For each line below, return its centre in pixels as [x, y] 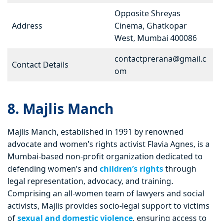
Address [27, 26]
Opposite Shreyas [147, 14]
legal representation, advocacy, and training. [90, 181]
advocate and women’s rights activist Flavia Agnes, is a [109, 144]
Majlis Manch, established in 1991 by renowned [95, 132]
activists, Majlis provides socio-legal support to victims [109, 206]
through [181, 169]
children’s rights [132, 169]
